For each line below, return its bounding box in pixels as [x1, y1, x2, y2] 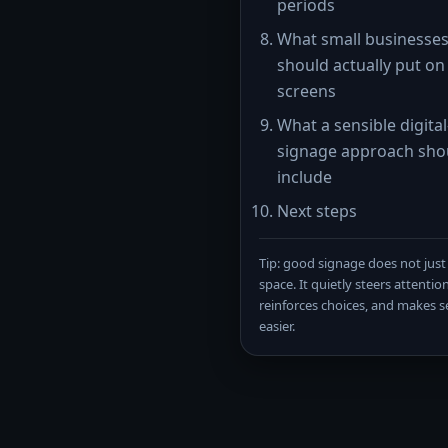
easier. [259, 317, 295, 335]
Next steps [277, 200, 357, 222]
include [277, 166, 332, 188]
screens [277, 80, 336, 102]
